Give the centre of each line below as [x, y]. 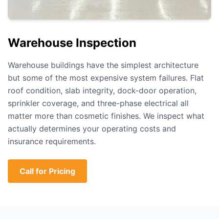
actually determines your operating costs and [92, 129]
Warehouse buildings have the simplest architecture [103, 65]
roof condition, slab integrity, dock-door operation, [102, 90]
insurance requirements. [52, 141]
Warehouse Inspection [72, 43]
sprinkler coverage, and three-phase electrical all [98, 103]
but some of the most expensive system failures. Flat [106, 78]
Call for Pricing [47, 171]
